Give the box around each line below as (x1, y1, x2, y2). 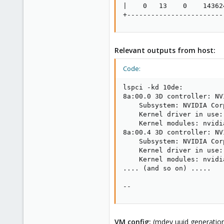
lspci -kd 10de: (123, 83, 183, 91)
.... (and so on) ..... (123, 164, 211, 172)
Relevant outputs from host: (114, 45, 215, 55)
